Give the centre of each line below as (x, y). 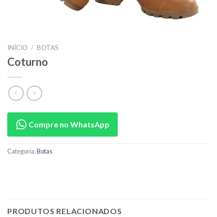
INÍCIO (17, 47)
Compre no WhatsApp (68, 124)
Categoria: (22, 151)
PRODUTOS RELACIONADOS (65, 211)
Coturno (28, 62)
